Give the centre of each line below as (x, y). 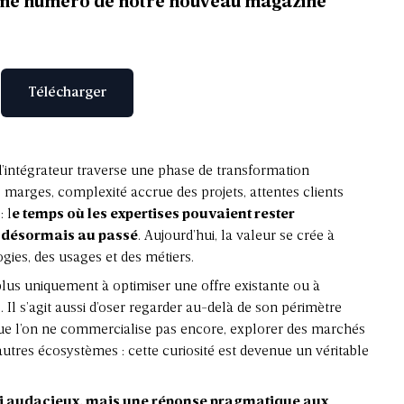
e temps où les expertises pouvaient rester (154, 215)
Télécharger (67, 93)
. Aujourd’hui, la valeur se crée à (237, 237)
